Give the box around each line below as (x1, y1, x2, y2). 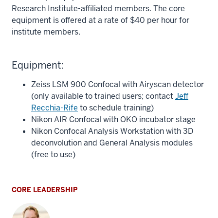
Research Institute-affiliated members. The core (12, 3, 185, 14)
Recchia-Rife (31, 103, 78, 113)
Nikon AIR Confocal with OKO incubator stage (31, 114, 196, 125)
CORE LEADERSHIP (12, 185, 77, 194)
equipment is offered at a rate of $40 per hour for (12, 15, 189, 25)
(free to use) (31, 149, 75, 160)
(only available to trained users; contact (31, 91, 175, 101)
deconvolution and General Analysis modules (31, 138, 193, 148)
